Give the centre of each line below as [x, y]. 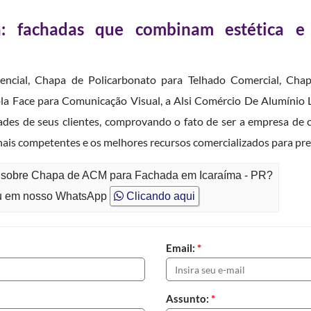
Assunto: [188, 299]
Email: [182, 248]
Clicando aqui [160, 196]
